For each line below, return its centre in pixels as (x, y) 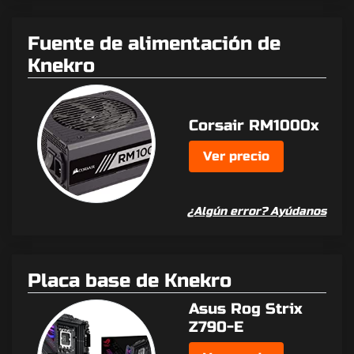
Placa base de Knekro (130, 281)
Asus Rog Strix (245, 309)
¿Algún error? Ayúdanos (257, 212)
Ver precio (236, 156)
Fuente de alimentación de (154, 44)
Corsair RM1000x (254, 125)
